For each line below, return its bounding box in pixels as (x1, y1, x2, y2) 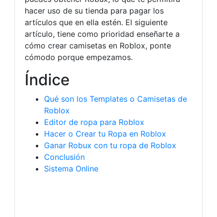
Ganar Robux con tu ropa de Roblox (44, 140, 176, 150)
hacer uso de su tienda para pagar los (25, 6, 164, 15)
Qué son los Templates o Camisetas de (44, 94, 187, 104)
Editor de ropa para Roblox (44, 117, 144, 127)
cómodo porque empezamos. (25, 52, 133, 62)
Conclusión (44, 152, 85, 162)
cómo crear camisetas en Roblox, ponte (25, 41, 171, 50)
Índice (25, 70, 70, 89)
